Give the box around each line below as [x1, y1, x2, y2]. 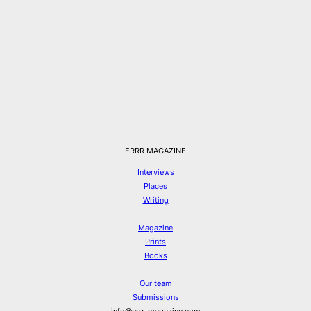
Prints [145, 237, 166, 247]
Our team [139, 278, 172, 289]
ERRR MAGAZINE [125, 146, 186, 156]
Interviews [137, 167, 174, 178]
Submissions [132, 292, 179, 303]
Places [144, 181, 167, 192]
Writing [142, 195, 169, 205]
